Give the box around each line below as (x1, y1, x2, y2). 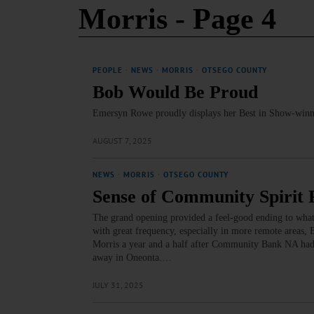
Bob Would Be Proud (93, 82, 258, 102)
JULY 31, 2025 (93, 280, 144, 290)
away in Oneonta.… (93, 252, 172, 263)
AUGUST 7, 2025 (93, 135, 152, 146)
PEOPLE (93, 65, 123, 75)
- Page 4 (168, 3, 276, 35)
